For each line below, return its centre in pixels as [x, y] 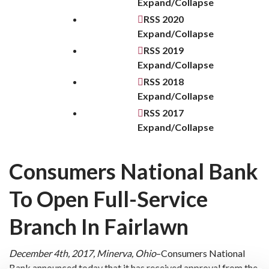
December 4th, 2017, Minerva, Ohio [83, 253]
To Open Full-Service [108, 199]
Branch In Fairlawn [99, 226]
